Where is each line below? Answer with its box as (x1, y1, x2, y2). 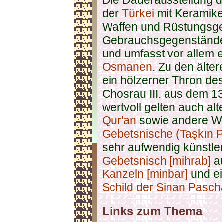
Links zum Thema (102, 204, 202, 218)
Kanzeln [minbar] (102, 167, 188, 180)
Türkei (122, 7, 154, 20)
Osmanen (102, 60, 152, 73)
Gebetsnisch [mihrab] (102, 154, 211, 167)
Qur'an (102, 114, 136, 127)
